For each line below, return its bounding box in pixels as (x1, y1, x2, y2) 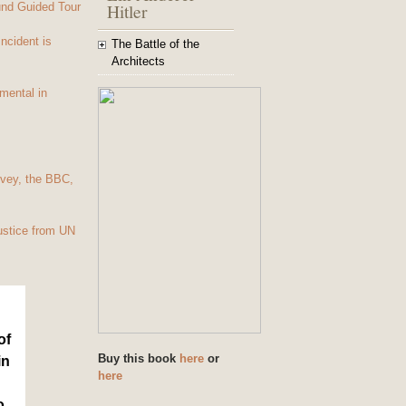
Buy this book (98, 352, 179, 365)
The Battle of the (111, 37, 199, 51)
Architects (111, 54, 165, 68)
